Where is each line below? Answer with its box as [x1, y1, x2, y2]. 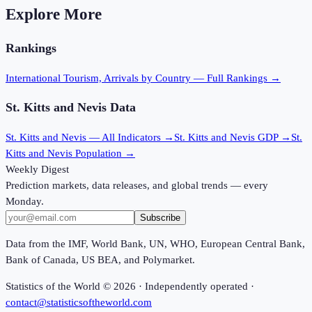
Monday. [6, 196, 44, 207]
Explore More [6, 5, 102, 23]
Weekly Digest [6, 164, 69, 175]
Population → [72, 148, 135, 159]
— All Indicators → [86, 132, 174, 143]
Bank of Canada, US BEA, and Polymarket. [6, 254, 195, 265]
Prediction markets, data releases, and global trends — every [6, 180, 268, 191]
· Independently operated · [136, 281, 254, 292]
